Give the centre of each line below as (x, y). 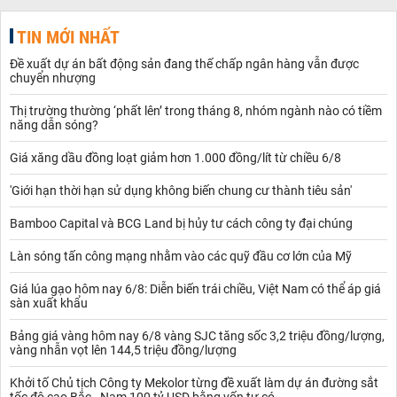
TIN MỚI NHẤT (68, 37)
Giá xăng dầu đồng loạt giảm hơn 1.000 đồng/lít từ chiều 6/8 (175, 158)
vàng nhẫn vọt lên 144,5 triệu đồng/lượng (123, 350)
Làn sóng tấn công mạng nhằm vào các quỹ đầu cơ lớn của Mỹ (181, 256)
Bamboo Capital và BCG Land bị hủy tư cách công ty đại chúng (181, 223)
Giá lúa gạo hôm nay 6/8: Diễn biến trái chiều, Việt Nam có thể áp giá (195, 289)
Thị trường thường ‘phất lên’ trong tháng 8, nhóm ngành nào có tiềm (196, 111)
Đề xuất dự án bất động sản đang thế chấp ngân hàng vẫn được (184, 64)
